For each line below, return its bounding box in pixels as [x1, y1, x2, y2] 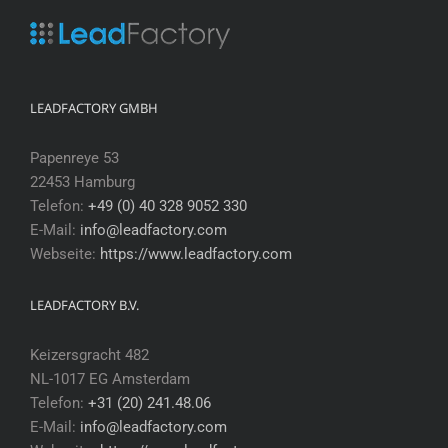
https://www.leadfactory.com [100, 244, 292, 263]
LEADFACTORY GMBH [30, 98, 158, 117]
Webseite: [30, 244, 100, 263]
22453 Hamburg [30, 172, 135, 191]
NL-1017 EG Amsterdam [30, 369, 190, 388]
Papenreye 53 [30, 148, 119, 167]
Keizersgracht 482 [30, 345, 149, 364]
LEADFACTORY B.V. [30, 295, 139, 314]
